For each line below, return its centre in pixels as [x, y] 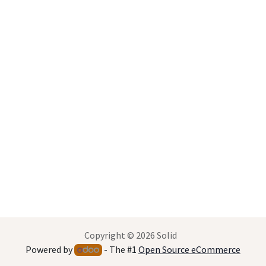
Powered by [50, 249]
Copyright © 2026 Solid [131, 235]
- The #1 [120, 249]
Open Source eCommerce [189, 249]
